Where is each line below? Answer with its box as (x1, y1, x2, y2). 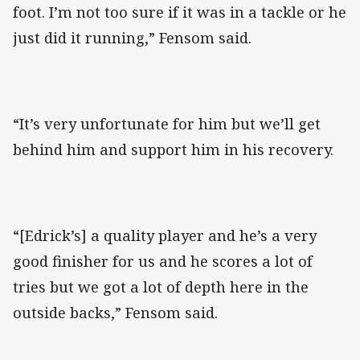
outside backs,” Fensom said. (13, 303, 218, 323)
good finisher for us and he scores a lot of (13, 252, 313, 272)
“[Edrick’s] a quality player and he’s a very (13, 226, 317, 246)
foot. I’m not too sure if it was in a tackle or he (13, 2, 346, 22)
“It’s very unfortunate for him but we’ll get (13, 114, 321, 134)
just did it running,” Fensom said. (13, 28, 252, 48)
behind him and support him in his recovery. (13, 140, 333, 160)
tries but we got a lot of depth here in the (13, 277, 309, 297)
